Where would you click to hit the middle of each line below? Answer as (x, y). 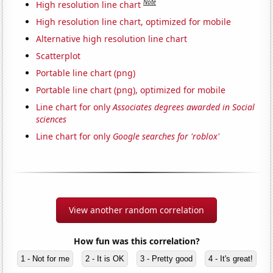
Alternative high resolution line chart (112, 38)
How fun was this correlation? (136, 241)
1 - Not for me (45, 258)
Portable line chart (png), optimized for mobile (131, 90)
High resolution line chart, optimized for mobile (134, 21)
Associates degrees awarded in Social (184, 107)
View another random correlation (136, 210)
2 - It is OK (105, 258)
